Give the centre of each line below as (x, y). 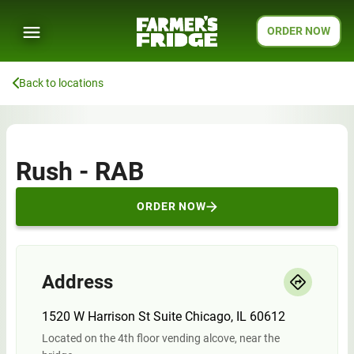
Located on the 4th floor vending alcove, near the (161, 338)
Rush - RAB (80, 171)
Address (77, 282)
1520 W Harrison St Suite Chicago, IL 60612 (164, 316)
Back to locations (61, 83)
